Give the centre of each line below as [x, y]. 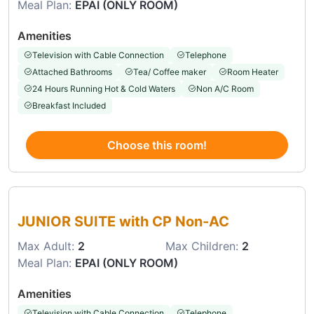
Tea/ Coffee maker [170, 72]
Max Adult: [48, 246]
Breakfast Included [69, 105]
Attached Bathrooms [72, 72]
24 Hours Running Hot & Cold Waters [104, 89]
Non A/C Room [225, 89]
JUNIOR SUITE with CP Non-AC [123, 221]
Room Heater [253, 72]
